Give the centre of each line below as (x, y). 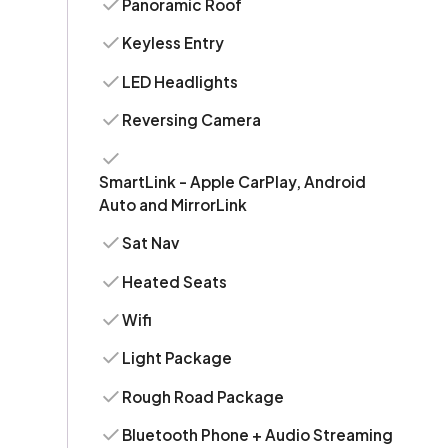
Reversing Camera (192, 120)
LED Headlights (180, 81)
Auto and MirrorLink (172, 204)
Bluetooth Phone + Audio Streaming (258, 435)
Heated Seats (175, 281)
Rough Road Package (203, 396)
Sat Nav (151, 243)
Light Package (177, 358)
